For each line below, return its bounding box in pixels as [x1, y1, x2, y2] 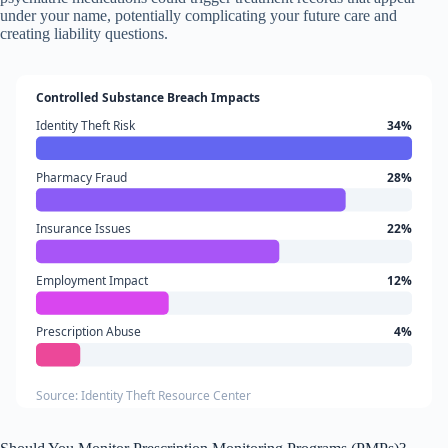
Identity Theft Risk [35, 117, 136, 135]
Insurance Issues [35, 220, 131, 238]
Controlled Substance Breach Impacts [35, 89, 260, 107]
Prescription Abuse [35, 323, 141, 341]
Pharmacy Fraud [35, 168, 127, 186]
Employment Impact [35, 272, 149, 290]
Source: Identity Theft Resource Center [35, 386, 251, 404]
